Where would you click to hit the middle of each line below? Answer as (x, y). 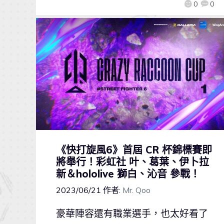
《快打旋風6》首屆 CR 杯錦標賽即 (134, 149)
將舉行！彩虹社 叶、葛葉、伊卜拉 (132, 161)
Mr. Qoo (136, 190)
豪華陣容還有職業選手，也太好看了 (132, 213)
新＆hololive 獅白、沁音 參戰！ (128, 173)
